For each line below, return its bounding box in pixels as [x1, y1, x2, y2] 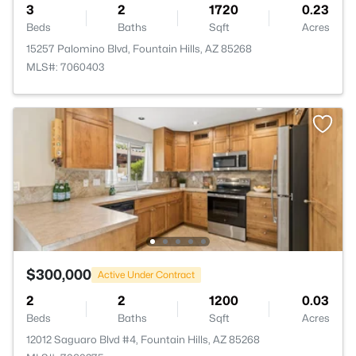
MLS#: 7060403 [26, 60, 105, 73]
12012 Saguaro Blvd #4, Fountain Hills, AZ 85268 [26, 333, 260, 346]
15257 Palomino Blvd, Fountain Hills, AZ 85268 [26, 42, 252, 55]
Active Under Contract [98, 268, 195, 281]
